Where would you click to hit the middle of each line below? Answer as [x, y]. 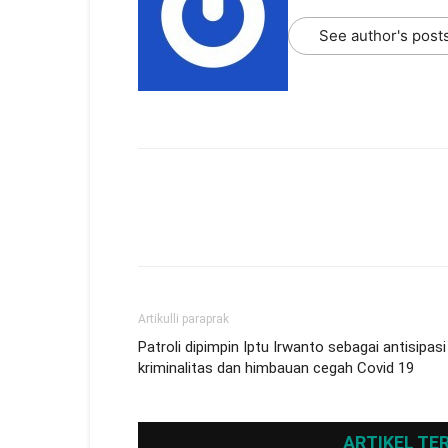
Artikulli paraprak [183, 319]
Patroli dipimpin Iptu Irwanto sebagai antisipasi [292, 347]
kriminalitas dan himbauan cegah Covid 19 [276, 368]
